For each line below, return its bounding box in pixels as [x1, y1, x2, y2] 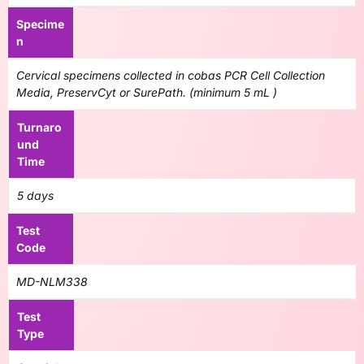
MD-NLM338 [16, 275, 88, 288]
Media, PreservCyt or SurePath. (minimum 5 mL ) [16, 85, 277, 99]
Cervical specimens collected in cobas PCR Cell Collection [16, 68, 325, 82]
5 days [17, 188, 54, 202]
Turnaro [17, 120, 62, 134]
